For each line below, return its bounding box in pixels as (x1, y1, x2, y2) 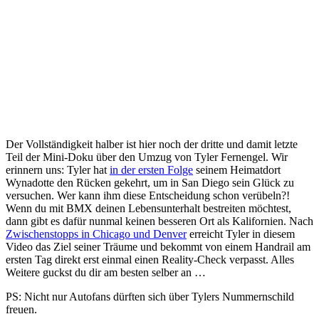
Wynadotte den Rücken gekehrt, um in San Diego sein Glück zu (6, 177, 294, 189)
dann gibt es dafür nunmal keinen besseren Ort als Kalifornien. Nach (6, 215, 313, 228)
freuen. (6, 303, 37, 316)
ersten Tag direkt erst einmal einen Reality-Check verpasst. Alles (6, 253, 294, 266)
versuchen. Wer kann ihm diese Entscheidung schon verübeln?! (6, 189, 290, 202)
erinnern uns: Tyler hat (6, 164, 110, 177)
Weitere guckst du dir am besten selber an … (6, 266, 206, 279)
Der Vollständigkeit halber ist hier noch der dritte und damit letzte (6, 138, 298, 151)
